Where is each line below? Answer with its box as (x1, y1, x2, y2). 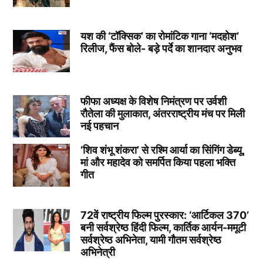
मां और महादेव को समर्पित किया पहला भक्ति (80, 156, 235, 169)
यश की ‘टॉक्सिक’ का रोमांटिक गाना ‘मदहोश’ (80, 29, 239, 42)
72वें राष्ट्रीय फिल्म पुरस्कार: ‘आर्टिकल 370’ (80, 209, 249, 222)
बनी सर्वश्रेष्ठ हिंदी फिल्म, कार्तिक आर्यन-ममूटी (80, 221, 246, 234)
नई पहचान (80, 119, 119, 132)
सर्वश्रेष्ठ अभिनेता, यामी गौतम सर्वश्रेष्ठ (80, 234, 221, 247)
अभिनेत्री (80, 246, 115, 259)
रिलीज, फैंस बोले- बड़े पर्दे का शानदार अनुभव (80, 42, 242, 55)
